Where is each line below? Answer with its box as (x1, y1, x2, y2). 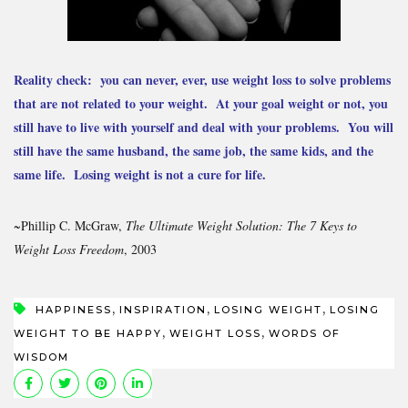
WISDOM (14, 350, 69, 363)
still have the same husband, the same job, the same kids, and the (14, 140, 373, 160)
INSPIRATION (119, 302, 207, 316)
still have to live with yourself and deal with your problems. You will (14, 117, 393, 137)
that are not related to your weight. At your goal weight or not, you (14, 93, 388, 113)
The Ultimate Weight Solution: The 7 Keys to (126, 216, 357, 234)
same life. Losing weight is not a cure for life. (14, 164, 266, 184)
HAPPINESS (36, 302, 112, 316)
